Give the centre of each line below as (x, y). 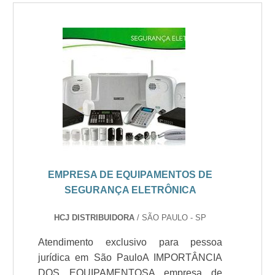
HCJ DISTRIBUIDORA (96, 218)
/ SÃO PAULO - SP (172, 218)
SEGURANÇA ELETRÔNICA (130, 190)
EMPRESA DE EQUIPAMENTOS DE (130, 175)
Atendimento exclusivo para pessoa (130, 242)
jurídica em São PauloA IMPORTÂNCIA (130, 258)
